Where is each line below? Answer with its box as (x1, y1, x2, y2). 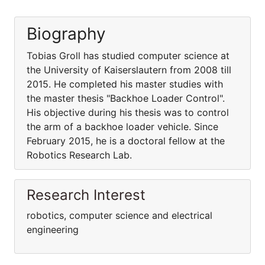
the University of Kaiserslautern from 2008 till (27, 64, 231, 76)
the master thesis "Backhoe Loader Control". (27, 92, 225, 104)
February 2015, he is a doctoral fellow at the (27, 135, 225, 147)
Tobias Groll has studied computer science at (27, 50, 230, 62)
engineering (27, 224, 79, 235)
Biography (27, 24, 106, 44)
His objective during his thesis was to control (27, 106, 229, 118)
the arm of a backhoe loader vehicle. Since (27, 121, 218, 132)
